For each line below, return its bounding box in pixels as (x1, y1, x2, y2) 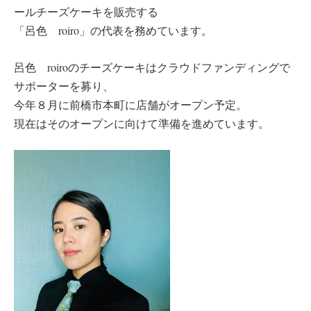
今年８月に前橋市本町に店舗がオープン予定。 (14, 96, 247, 112)
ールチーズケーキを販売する (14, 4, 158, 19)
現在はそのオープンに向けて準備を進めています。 (14, 115, 269, 131)
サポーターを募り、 (14, 78, 114, 93)
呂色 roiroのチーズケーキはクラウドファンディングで (14, 59, 290, 74)
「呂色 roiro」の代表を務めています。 (14, 23, 212, 37)
